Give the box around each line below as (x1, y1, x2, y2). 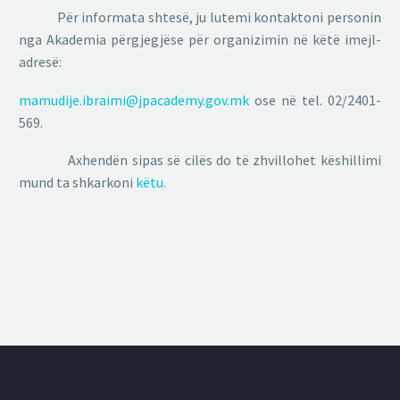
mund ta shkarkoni (19, 173, 136, 192)
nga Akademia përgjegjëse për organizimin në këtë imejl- (19, 30, 381, 49)
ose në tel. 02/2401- (249, 90, 381, 109)
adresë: (19, 53, 62, 71)
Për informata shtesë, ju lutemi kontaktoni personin (56, 8, 382, 27)
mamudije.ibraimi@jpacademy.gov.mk (19, 90, 249, 109)
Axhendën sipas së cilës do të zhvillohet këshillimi (19, 151, 381, 170)
